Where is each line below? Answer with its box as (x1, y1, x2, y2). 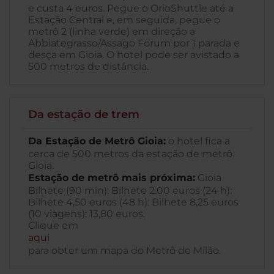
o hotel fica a (166, 135, 230, 147)
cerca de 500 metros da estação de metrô (28, 148, 232, 160)
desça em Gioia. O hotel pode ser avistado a (28, 49, 239, 61)
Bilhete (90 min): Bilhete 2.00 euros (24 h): (28, 185, 232, 196)
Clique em (28, 220, 78, 231)
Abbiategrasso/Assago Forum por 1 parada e (28, 37, 240, 49)
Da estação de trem (28, 108, 139, 121)
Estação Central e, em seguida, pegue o (28, 14, 220, 26)
